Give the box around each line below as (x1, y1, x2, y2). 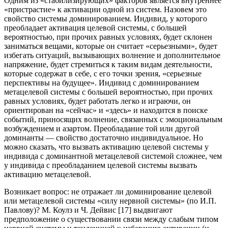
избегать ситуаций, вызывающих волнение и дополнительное (4, 51, 220, 60)
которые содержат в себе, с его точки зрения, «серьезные (4, 69, 202, 78)
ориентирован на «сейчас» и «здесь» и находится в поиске (4, 106, 208, 115)
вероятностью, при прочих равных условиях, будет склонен (4, 33, 212, 42)
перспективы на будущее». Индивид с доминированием (4, 78, 199, 88)
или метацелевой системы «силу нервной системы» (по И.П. (4, 196, 216, 206)
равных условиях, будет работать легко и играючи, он (4, 97, 191, 106)
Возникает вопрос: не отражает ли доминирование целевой (4, 187, 212, 196)
